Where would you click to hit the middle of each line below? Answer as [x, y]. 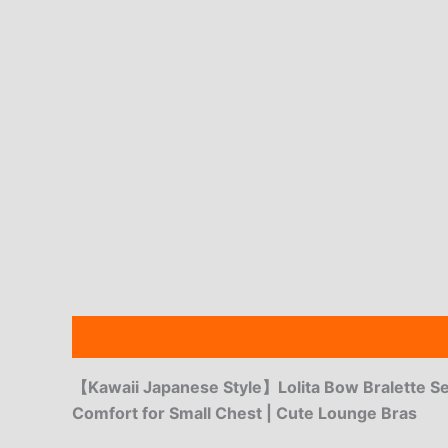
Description [117, 336]
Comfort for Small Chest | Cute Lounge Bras [244, 412]
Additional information [271, 336]
